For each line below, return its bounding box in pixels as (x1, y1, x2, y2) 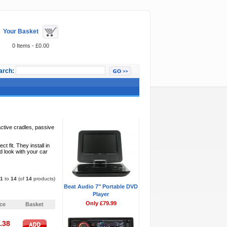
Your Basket (3, 27, 39, 35)
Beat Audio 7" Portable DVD (64, 183, 138, 190)
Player (93, 191, 109, 197)
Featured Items (68, 107, 112, 115)
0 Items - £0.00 (12, 43, 49, 49)
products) (32, 176, 55, 181)
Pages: (25, 190, 46, 196)
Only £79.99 (85, 200, 117, 206)
